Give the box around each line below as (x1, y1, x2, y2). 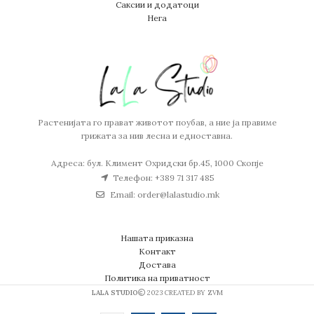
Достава (138, 259, 176, 271)
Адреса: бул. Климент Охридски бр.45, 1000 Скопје (50, 158, 264, 169)
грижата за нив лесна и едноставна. (81, 130, 233, 142)
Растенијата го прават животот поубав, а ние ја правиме (37, 117, 277, 128)
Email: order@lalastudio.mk (108, 189, 219, 200)
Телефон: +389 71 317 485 (113, 172, 214, 184)
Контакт (138, 246, 176, 257)
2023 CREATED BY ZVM (144, 288, 223, 298)
